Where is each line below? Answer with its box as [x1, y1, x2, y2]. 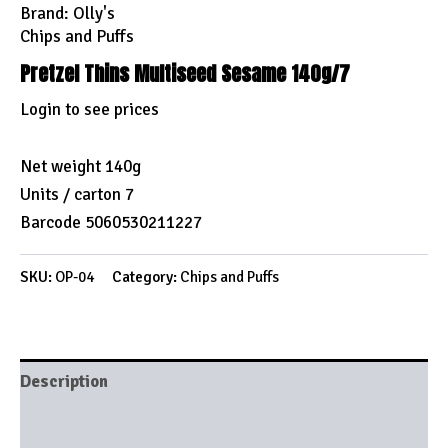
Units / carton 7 [20, 184, 134, 206]
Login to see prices [20, 98, 159, 120]
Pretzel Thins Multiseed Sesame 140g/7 [20, 57, 350, 89]
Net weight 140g [20, 156, 141, 178]
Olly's [73, 2, 115, 24]
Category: [112, 268, 180, 287]
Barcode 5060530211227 [20, 212, 202, 234]
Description [20, 370, 108, 392]
